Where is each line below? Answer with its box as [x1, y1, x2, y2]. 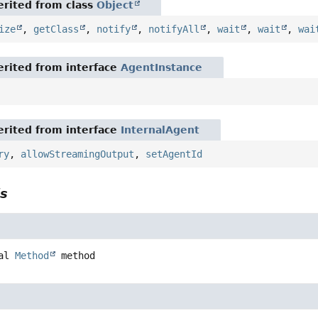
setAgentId [146, 148, 203, 160]
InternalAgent [121, 124, 200, 136]
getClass [33, 23, 79, 35]
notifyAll [148, 23, 200, 35]
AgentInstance [121, 61, 203, 73]
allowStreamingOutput [21, 148, 135, 160]
